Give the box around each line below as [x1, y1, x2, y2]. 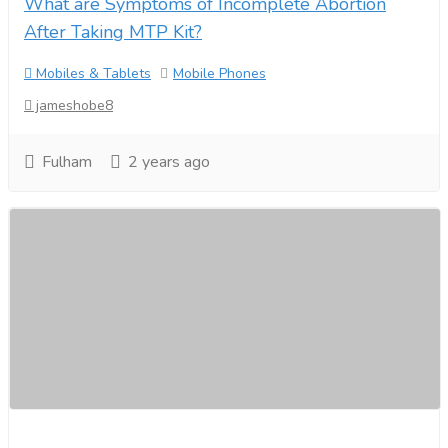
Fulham [38, 151, 92, 173]
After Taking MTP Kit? [24, 20, 202, 44]
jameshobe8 [32, 96, 113, 115]
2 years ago [124, 151, 210, 173]
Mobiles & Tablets [32, 64, 151, 83]
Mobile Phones [173, 64, 266, 83]
